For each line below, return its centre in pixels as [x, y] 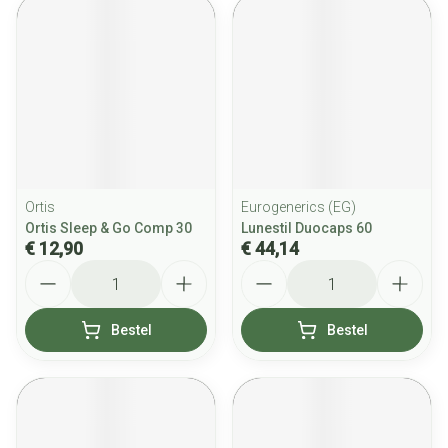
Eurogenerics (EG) [298, 207]
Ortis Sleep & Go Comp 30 [108, 228]
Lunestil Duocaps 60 [306, 228]
